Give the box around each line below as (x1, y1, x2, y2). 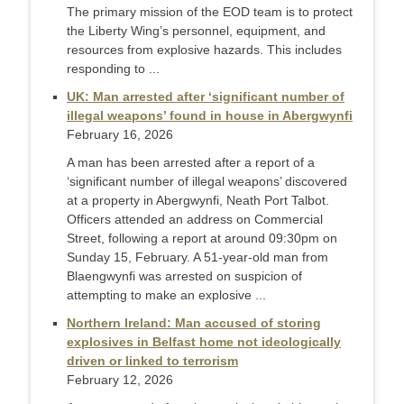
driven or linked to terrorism (67, 353, 238, 369)
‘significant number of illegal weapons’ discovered (67, 174, 347, 189)
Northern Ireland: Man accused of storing (67, 316, 321, 331)
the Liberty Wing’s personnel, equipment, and (67, 23, 326, 39)
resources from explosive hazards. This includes (67, 42, 342, 58)
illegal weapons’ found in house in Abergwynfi (67, 108, 353, 124)
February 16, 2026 (67, 127, 173, 142)
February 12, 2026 (67, 372, 173, 388)
